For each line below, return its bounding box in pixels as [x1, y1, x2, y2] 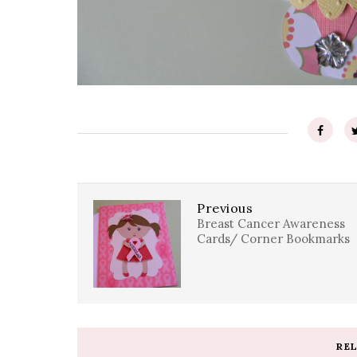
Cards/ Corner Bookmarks [197, 231, 350, 246]
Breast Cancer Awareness [197, 216, 345, 231]
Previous [197, 200, 253, 216]
